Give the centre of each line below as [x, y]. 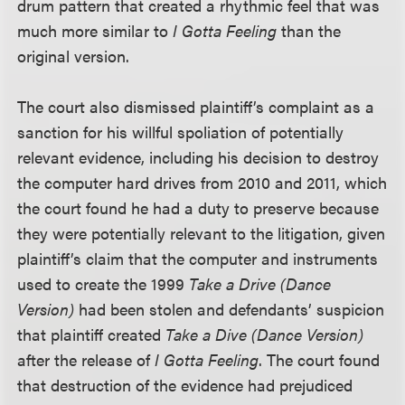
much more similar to [95, 30]
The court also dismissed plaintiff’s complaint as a [196, 106]
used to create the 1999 [104, 283]
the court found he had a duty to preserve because [198, 207]
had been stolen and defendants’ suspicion [230, 309]
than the [309, 30]
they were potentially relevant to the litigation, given [202, 233]
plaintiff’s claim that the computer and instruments [198, 258]
